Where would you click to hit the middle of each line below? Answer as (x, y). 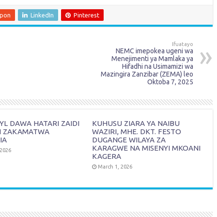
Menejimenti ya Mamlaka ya (152, 59)
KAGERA (107, 156)
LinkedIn (42, 15)
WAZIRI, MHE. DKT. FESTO (137, 132)
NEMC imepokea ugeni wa (155, 51)
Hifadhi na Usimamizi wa (158, 66)
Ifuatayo (183, 44)
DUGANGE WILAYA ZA (129, 140)
